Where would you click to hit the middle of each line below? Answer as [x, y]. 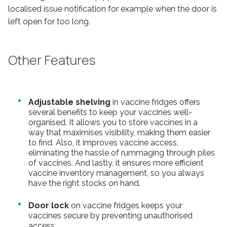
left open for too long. [49, 22]
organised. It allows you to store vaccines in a [113, 122]
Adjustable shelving [69, 102]
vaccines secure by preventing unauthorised [110, 216]
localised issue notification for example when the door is [112, 9]
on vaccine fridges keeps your [126, 205]
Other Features [52, 60]
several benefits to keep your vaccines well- [110, 112]
